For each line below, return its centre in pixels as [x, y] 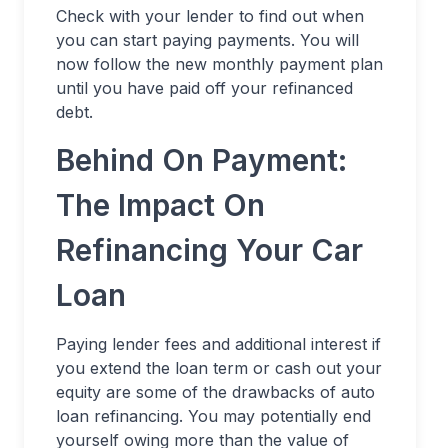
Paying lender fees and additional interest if [218, 344]
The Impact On [160, 205]
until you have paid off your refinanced [204, 88]
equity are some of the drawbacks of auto [215, 392]
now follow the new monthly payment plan [219, 64]
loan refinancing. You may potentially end [213, 416]
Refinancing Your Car [209, 250]
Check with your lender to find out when [210, 16]
